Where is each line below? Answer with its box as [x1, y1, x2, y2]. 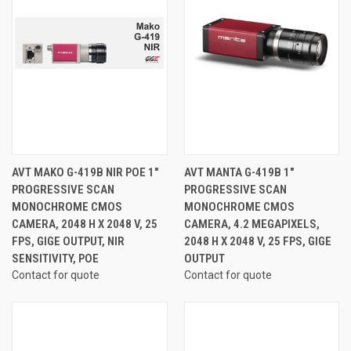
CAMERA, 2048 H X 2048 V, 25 [12, 216, 157, 231]
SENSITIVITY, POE [12, 251, 99, 266]
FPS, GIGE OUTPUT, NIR [12, 233, 125, 248]
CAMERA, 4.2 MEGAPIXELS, [183, 216, 320, 231]
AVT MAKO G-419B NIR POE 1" [12, 165, 158, 179]
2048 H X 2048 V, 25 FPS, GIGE [183, 233, 331, 248]
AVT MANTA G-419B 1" [183, 165, 294, 179]
